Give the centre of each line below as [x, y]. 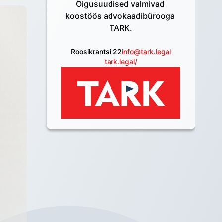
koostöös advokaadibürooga [120, 16]
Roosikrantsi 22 [96, 51]
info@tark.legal [146, 51]
